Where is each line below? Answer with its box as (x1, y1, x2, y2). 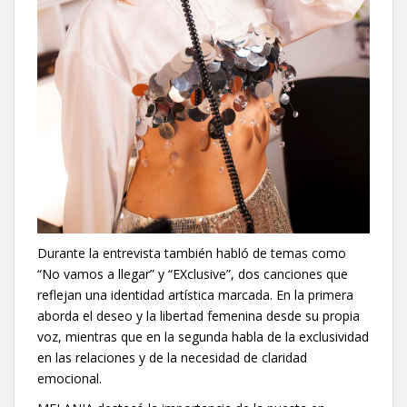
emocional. (37, 369, 102, 387)
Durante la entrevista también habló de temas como (37, 243, 346, 262)
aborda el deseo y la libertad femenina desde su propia (37, 306, 360, 324)
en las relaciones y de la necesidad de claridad (37, 348, 307, 366)
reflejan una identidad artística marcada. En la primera (37, 285, 353, 303)
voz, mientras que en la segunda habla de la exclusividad (37, 327, 369, 345)
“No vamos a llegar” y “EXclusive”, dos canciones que (37, 264, 348, 283)
